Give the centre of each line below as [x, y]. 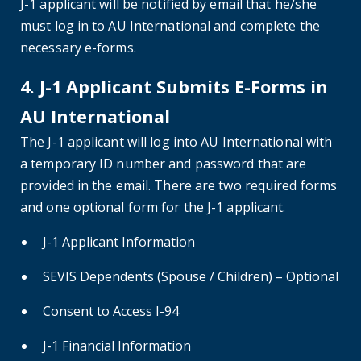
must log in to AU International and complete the [170, 26]
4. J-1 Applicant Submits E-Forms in [174, 87]
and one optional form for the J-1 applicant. [155, 207]
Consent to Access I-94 [111, 311]
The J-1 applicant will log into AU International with [176, 142]
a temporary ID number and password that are [164, 164]
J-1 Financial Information [117, 346]
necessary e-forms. [78, 48]
